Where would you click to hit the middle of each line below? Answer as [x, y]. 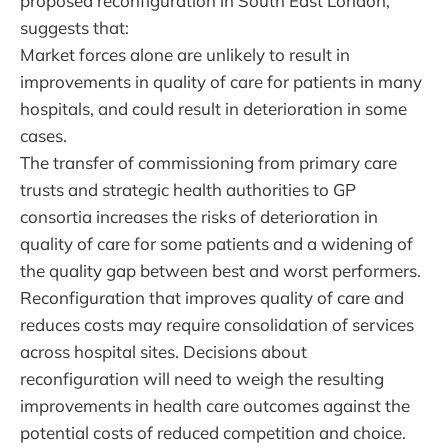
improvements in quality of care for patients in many [221, 81]
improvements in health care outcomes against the [215, 405]
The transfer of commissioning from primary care [208, 162]
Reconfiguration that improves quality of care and [212, 297]
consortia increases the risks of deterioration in [199, 216]
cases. [43, 135]
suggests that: [74, 27]
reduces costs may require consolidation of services [217, 324]
